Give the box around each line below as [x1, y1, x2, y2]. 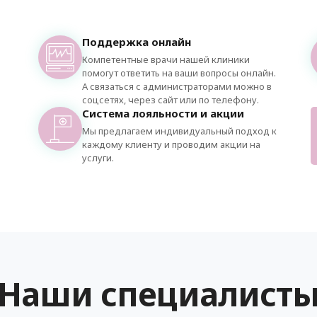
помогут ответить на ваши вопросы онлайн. [82, 67, 277, 79]
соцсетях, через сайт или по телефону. [82, 93, 260, 106]
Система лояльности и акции [82, 106, 245, 120]
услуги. [82, 151, 115, 164]
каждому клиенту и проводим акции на [82, 138, 261, 151]
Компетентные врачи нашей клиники [82, 53, 250, 66]
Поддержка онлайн [82, 35, 192, 49]
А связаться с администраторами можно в [82, 80, 272, 93]
